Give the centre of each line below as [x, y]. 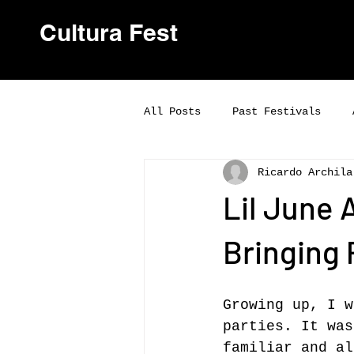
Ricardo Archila [305, 172]
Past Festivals [277, 111]
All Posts [172, 111]
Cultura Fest [109, 32]
